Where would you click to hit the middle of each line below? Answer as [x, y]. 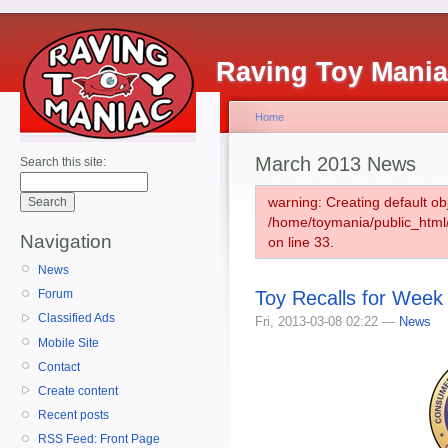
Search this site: [63, 162]
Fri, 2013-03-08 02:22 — [327, 321]
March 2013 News [335, 164]
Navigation [66, 241]
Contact [59, 366]
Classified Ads [76, 318]
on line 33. [301, 242]
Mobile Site [68, 342]
